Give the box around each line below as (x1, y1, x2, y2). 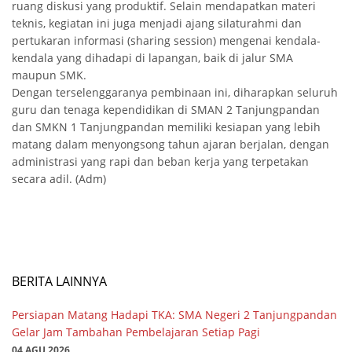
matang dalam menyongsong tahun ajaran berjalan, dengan (12, 137, 329, 152)
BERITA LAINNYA (12, 273, 107, 291)
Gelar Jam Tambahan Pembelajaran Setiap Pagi (12, 324, 260, 340)
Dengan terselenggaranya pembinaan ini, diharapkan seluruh (12, 85, 338, 101)
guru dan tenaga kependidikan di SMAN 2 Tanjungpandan (12, 102, 320, 118)
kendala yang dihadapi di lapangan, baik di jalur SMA (12, 50, 293, 66)
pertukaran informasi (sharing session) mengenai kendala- (12, 33, 321, 49)
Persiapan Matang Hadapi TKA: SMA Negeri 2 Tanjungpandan (12, 307, 337, 323)
